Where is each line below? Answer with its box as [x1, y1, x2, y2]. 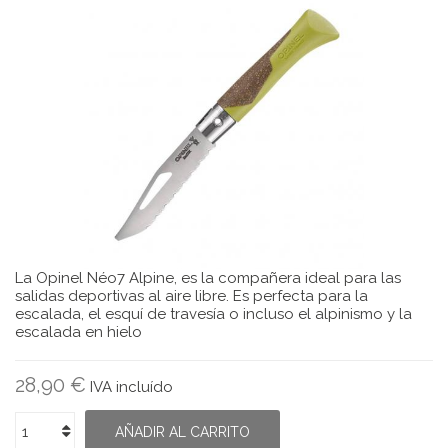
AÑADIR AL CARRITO [115, 424, 250, 440]
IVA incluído [90, 378, 173, 396]
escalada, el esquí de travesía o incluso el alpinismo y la [15, 305, 412, 323]
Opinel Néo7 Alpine [36, 269, 174, 287]
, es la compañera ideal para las [174, 269, 401, 287]
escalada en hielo [15, 323, 142, 341]
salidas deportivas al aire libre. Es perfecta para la [15, 287, 368, 305]
